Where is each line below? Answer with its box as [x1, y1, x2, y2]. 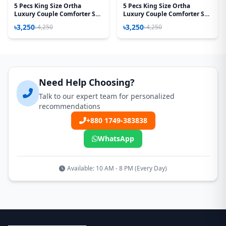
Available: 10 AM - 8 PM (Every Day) [67, 163, 167, 173]
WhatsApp [98, 133, 134, 143]
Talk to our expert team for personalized [39, 91, 175, 101]
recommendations [39, 101, 100, 111]
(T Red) [14, 17, 35, 26]
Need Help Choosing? [39, 76, 135, 88]
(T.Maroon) [123, 17, 154, 26]
